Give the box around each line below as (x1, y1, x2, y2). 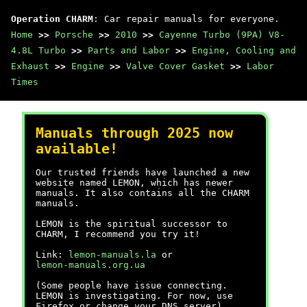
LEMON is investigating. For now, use (36, 291, 233, 301)
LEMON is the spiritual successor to (36, 219, 228, 229)
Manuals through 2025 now (36, 125, 233, 141)
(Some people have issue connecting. (36, 280, 228, 291)
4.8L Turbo (11, 45, 66, 56)
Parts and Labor (88, 45, 170, 56)
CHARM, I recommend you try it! (36, 229, 200, 239)
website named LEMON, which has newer (36, 177, 233, 188)
